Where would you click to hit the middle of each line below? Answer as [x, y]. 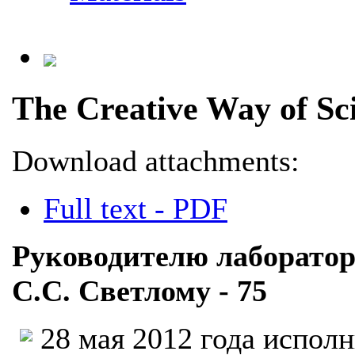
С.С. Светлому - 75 [139, 290]
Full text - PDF [136, 208]
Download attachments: [156, 160]
